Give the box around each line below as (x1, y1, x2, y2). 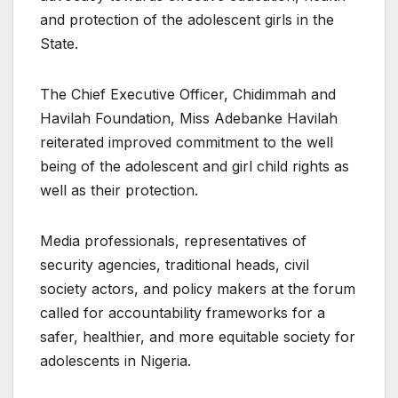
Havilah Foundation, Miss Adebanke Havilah (40, 108, 338, 127)
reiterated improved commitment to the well (40, 132, 333, 151)
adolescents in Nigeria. (40, 351, 191, 370)
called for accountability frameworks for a (40, 303, 325, 322)
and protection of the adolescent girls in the (40, 10, 334, 28)
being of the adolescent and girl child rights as (40, 156, 349, 175)
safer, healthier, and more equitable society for (40, 327, 355, 346)
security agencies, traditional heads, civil (40, 255, 309, 274)
